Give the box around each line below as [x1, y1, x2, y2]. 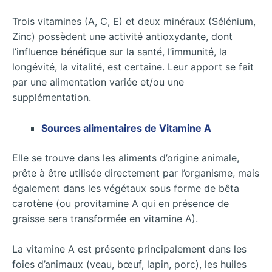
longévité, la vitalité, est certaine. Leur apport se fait [12, 61, 254, 73]
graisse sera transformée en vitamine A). [12, 212, 198, 225]
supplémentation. [12, 91, 91, 104]
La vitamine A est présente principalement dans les [12, 243, 246, 256]
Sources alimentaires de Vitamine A [41, 121, 211, 134]
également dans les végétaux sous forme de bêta [12, 182, 239, 194]
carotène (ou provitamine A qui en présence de [12, 197, 229, 209]
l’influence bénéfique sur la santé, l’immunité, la [12, 46, 227, 58]
